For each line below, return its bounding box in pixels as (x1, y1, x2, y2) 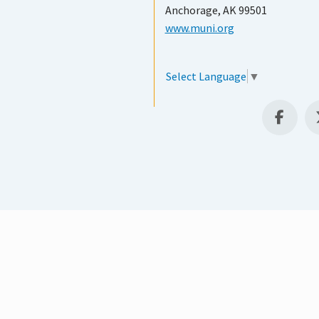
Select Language (165, 69, 246, 84)
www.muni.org (164, 21, 234, 36)
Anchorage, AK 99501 (164, 3, 267, 18)
